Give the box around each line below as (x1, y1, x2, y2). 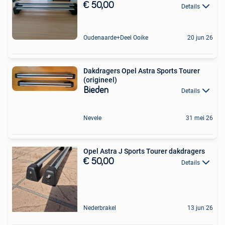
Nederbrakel (83, 204, 116, 212)
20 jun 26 (187, 34, 213, 41)
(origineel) (83, 75, 117, 84)
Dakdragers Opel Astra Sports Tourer (83, 66, 200, 75)
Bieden (83, 85, 108, 95)
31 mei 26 (186, 115, 213, 122)
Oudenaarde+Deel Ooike (83, 34, 148, 41)
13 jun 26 (187, 204, 213, 212)
